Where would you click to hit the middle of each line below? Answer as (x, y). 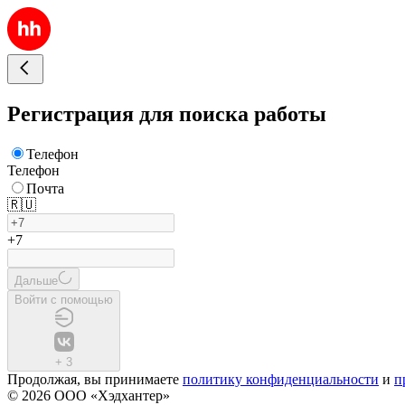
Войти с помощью (64, 299)
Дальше (36, 280)
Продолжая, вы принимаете (95, 379)
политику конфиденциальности (281, 379)
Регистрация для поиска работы (167, 113)
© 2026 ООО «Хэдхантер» (89, 395)
